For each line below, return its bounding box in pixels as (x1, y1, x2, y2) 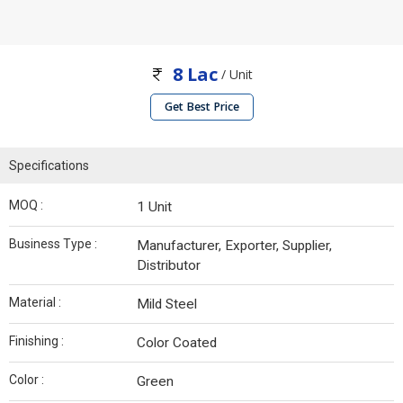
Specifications (9, 158, 89, 174)
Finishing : (9, 334, 64, 349)
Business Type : (9, 237, 97, 252)
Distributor (137, 257, 201, 274)
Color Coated (137, 335, 217, 352)
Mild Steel (137, 296, 197, 313)
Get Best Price (164, 99, 239, 115)
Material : (9, 295, 61, 310)
